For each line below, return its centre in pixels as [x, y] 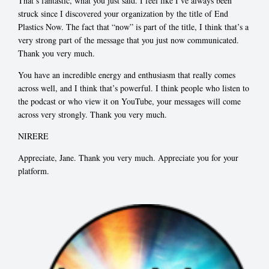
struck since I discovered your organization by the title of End [123, 13]
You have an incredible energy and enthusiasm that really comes [127, 74]
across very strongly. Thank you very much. [92, 114]
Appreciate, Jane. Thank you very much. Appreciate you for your [128, 157]
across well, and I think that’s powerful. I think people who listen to [134, 88]
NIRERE [33, 136]
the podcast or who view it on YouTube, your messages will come [129, 101]
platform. [34, 171]
